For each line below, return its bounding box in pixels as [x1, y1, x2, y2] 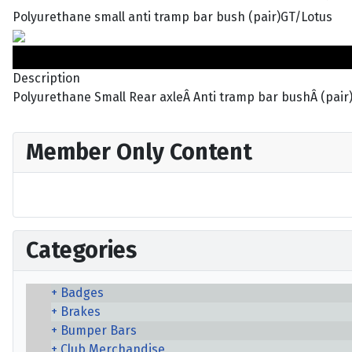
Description [13, 70, 80, 86]
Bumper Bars [60, 323, 137, 339]
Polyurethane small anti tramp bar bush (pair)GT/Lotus [13, 9, 332, 24]
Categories [26, 236, 137, 265]
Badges [60, 285, 104, 301]
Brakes [60, 304, 101, 320]
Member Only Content [26, 137, 252, 166]
